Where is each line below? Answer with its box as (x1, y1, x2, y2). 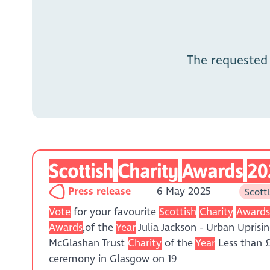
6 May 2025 (153, 184, 214, 198)
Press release (67, 184, 134, 198)
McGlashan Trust (49, 236, 128, 250)
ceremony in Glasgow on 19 (49, 252, 178, 265)
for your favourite (71, 205, 160, 218)
